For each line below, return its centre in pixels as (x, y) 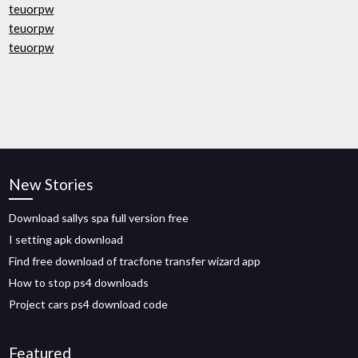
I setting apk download (66, 239)
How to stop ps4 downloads (79, 282)
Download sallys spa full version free (99, 218)
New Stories (52, 184)
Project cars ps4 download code (89, 304)
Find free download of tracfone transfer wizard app (135, 261)
